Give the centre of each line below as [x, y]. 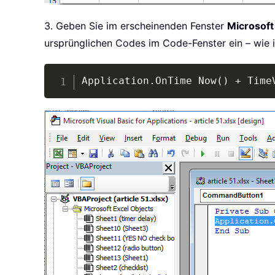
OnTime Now [186, 81]
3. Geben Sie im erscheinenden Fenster [136, 26]
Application [115, 81]
